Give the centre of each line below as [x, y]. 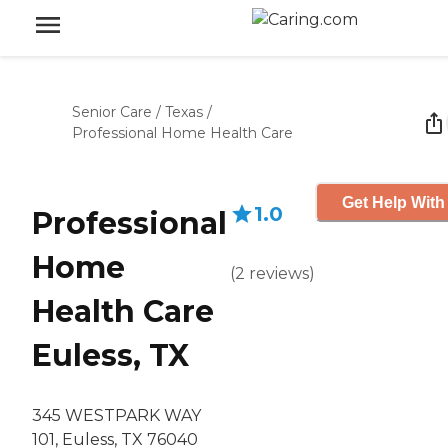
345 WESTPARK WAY [116, 416]
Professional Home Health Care [182, 133]
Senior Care [112, 112]
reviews [279, 273]
